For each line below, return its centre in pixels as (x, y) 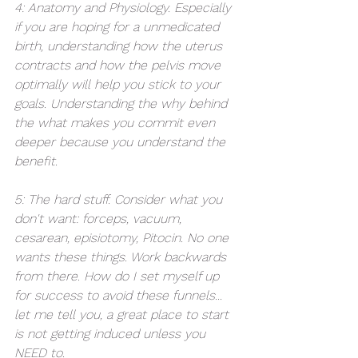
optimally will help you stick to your (119, 84)
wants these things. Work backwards (122, 257)
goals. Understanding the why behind (123, 103)
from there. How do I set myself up (119, 276)
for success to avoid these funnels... (120, 295)
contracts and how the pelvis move (119, 65)
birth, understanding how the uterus (120, 46)
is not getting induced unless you (112, 333)
